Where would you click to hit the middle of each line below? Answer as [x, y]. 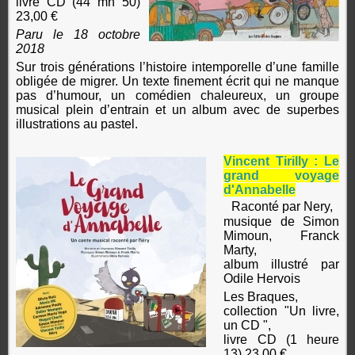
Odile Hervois [262, 279]
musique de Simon [281, 222]
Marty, [240, 250]
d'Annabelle [260, 190]
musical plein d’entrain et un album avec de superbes [177, 110]
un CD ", [248, 326]
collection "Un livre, [281, 311]
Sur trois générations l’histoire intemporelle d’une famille [177, 67]
